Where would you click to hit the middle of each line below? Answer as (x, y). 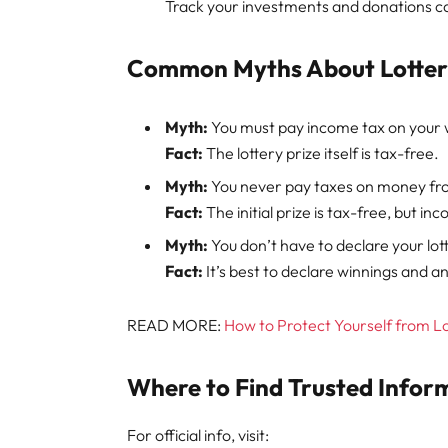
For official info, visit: (198, 435)
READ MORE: (176, 325)
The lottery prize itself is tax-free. (321, 152)
